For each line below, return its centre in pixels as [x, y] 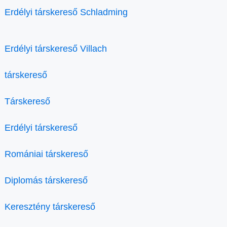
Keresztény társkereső [50, 207]
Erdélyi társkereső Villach [56, 49]
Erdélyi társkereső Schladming [66, 12]
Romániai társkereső [46, 154]
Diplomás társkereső [46, 181]
